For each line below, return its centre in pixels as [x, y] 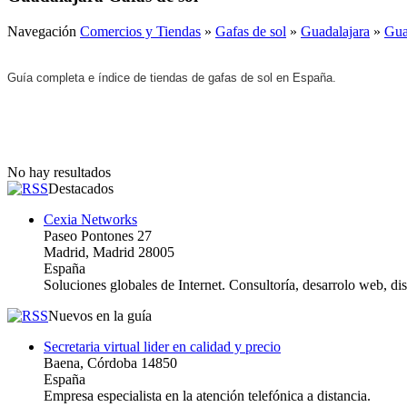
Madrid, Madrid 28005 [109, 252]
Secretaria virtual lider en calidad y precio [162, 346]
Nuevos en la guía [100, 315]
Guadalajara [335, 31]
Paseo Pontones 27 [98, 235]
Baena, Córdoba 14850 [110, 362]
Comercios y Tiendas [140, 31]
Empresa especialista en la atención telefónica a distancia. [207, 395]
